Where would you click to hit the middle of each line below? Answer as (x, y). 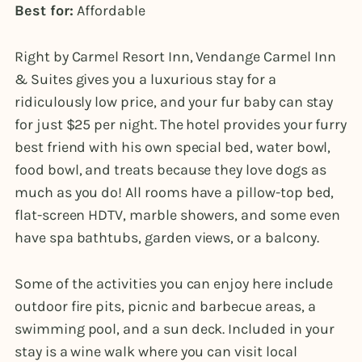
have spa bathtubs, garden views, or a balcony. (168, 238)
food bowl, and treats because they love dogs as (170, 170)
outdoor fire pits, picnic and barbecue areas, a (165, 307)
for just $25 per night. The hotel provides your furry (181, 125)
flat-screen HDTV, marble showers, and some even (177, 215)
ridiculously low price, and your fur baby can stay (174, 102)
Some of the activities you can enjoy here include (174, 284)
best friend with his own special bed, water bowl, (173, 147)
